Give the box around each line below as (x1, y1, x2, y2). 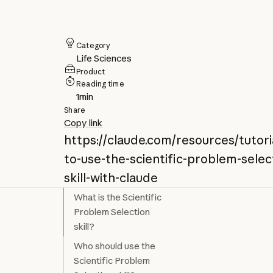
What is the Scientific (74, 191, 162, 204)
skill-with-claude (64, 170, 158, 186)
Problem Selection (74, 206, 151, 218)
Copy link (64, 117, 103, 129)
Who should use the (74, 240, 156, 252)
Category (76, 41, 111, 51)
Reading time (76, 79, 124, 89)
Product (76, 67, 105, 77)
